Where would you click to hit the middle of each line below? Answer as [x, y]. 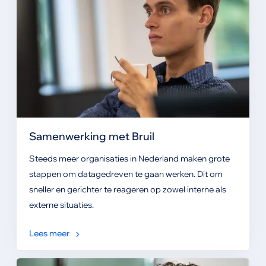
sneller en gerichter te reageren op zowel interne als [127, 190]
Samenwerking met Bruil [91, 136]
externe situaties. [61, 205]
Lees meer [49, 234]
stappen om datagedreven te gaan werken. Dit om [126, 174]
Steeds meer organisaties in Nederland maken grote [129, 159]
